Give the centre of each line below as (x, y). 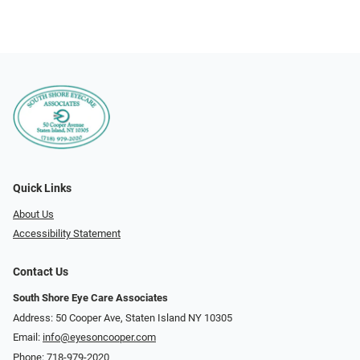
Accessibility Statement (67, 234)
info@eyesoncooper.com (99, 337)
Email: (28, 337)
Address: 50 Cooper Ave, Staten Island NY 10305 (123, 317)
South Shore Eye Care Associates (90, 298)
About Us (33, 214)
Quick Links (42, 188)
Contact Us (41, 272)
